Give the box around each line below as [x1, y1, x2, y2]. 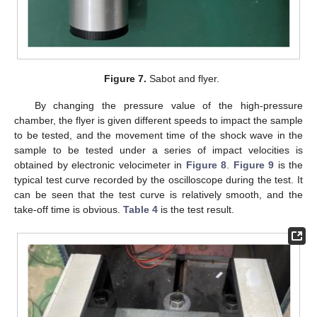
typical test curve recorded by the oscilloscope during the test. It [14, 174, 303, 186]
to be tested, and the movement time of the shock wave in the [14, 129, 303, 142]
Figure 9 [233, 159, 274, 171]
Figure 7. [103, 73, 146, 85]
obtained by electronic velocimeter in [14, 159, 186, 171]
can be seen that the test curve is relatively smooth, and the [14, 189, 303, 201]
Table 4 [123, 204, 158, 216]
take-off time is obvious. [14, 204, 123, 216]
